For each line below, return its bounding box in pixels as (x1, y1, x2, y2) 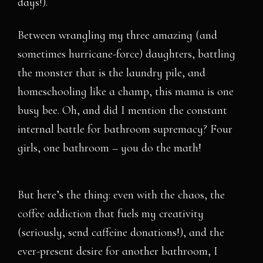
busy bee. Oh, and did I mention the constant (18, 103, 228, 117)
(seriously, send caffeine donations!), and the (18, 225, 225, 240)
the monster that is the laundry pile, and (18, 66, 206, 80)
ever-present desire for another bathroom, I (18, 244, 218, 258)
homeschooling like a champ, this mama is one (18, 85, 234, 99)
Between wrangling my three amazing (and (18, 28, 218, 42)
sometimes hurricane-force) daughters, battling (18, 47, 236, 61)
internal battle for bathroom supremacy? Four (18, 122, 233, 136)
